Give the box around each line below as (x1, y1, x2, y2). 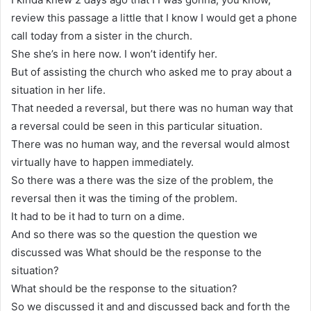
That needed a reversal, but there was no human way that (11, 101, 293, 115)
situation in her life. (11, 83, 106, 96)
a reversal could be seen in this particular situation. (11, 119, 262, 133)
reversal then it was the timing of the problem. (11, 191, 237, 205)
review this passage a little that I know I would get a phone (11, 10, 297, 24)
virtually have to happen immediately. (11, 155, 194, 169)
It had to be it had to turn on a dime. (11, 209, 185, 223)
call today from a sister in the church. (11, 28, 192, 42)
